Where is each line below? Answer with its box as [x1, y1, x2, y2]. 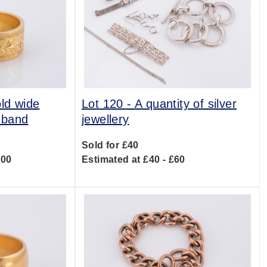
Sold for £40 [81, 140, 139, 150]
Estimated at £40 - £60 [81, 154, 185, 164]
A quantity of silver [134, 97, 237, 110]
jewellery [81, 113, 129, 126]
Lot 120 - [81, 97, 135, 110]
